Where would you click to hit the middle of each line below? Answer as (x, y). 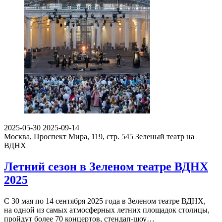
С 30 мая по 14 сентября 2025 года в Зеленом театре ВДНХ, (105, 201)
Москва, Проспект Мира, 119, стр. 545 (69, 137)
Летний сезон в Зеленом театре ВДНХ (106, 167)
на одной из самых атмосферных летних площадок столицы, (107, 210)
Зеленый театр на (165, 137)
